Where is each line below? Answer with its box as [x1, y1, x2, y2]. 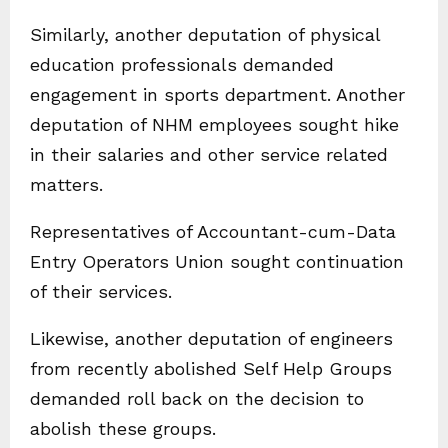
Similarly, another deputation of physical [30, 24, 380, 45]
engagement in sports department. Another [30, 84, 405, 105]
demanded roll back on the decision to [30, 388, 364, 409]
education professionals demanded [30, 54, 334, 75]
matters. [30, 174, 103, 195]
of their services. [30, 281, 172, 302]
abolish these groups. [30, 418, 216, 439]
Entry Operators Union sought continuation [30, 251, 404, 272]
